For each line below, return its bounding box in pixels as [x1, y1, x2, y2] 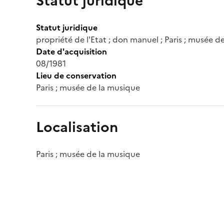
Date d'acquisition [36, 45, 107, 57]
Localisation [36, 116, 118, 137]
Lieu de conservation [36, 69, 116, 81]
